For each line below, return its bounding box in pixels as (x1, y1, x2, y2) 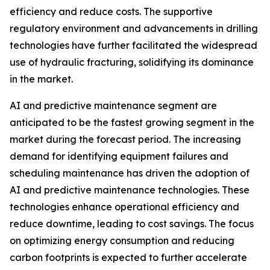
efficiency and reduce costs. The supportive (10, 5, 213, 17)
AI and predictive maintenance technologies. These (10, 183, 250, 196)
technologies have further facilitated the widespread (10, 39, 257, 51)
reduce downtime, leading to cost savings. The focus (10, 217, 254, 230)
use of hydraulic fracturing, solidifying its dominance (10, 55, 254, 68)
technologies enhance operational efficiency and (10, 200, 239, 213)
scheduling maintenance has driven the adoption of (10, 166, 250, 179)
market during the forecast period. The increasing (10, 133, 241, 145)
